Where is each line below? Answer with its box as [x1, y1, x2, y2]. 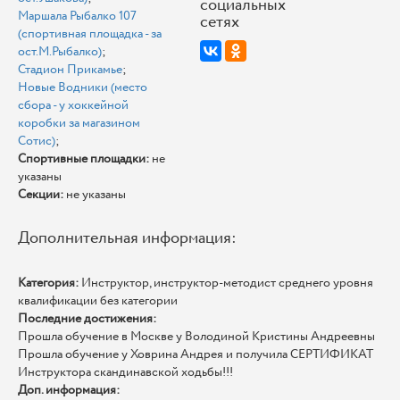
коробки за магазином [18, 114, 140, 133]
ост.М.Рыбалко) [18, 43, 102, 62]
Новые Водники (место [18, 79, 147, 97]
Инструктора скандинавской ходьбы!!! [18, 363, 233, 382]
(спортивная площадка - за [18, 25, 162, 44]
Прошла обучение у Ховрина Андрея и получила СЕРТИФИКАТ [18, 346, 373, 364]
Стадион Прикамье [18, 61, 122, 79]
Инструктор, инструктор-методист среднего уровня [81, 274, 373, 293]
